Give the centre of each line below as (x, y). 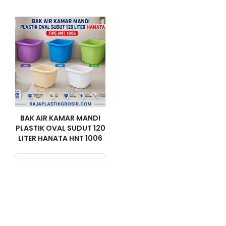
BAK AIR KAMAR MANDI (60, 118)
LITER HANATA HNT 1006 (60, 138)
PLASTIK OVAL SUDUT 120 (60, 128)
